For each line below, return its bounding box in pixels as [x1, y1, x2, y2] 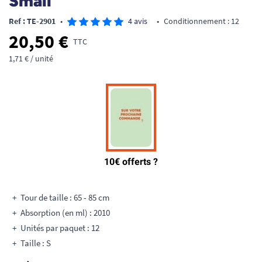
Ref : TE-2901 [9, 16, 56, 26]
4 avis [128, 16, 147, 26]
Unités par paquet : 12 [20, 222, 99, 233]
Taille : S [20, 237, 51, 249]
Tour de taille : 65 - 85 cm [20, 192, 109, 203]
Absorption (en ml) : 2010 [20, 207, 110, 218]
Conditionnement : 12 [164, 16, 239, 26]
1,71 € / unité [9, 53, 53, 64]
